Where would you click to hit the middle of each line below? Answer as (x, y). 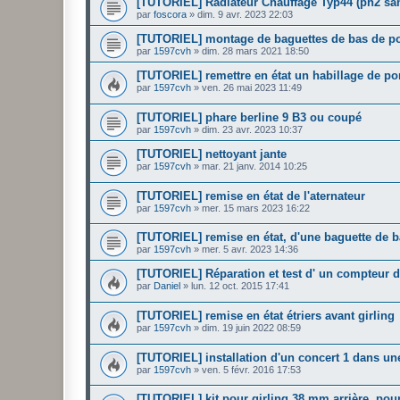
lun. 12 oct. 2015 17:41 (240, 286)
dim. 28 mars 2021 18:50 (255, 51)
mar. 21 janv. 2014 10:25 (254, 166)
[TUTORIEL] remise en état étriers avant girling (266, 315)
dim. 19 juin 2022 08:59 (251, 327)
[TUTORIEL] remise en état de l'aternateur (251, 196)
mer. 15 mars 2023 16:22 (256, 208)
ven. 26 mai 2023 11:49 (252, 88)
